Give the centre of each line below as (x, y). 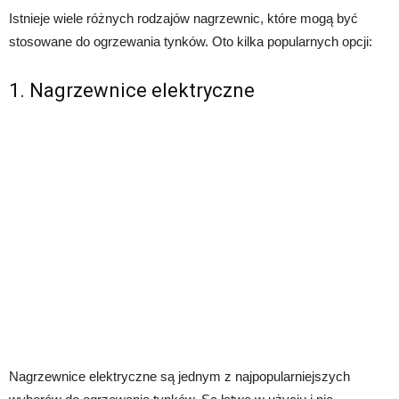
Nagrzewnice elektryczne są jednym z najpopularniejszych (179, 376)
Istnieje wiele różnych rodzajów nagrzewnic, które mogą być (183, 18)
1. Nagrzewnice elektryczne (132, 90)
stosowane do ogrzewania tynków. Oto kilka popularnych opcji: (191, 41)
